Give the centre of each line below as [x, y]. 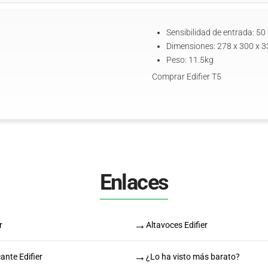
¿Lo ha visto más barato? [193, 256]
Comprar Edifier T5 [187, 77]
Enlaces [134, 182]
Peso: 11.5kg [190, 60]
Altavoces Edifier [177, 225]
